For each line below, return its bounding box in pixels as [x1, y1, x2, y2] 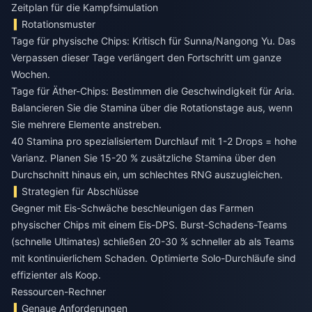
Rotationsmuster [22, 18, 96, 31]
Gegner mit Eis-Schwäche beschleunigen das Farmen [11, 202, 253, 214]
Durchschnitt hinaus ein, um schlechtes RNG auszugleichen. [11, 169, 283, 181]
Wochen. [11, 68, 50, 81]
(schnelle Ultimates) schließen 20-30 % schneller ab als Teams [11, 235, 294, 248]
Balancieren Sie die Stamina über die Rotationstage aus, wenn [11, 102, 292, 114]
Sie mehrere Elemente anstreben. [11, 118, 162, 131]
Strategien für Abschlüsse [22, 185, 139, 198]
